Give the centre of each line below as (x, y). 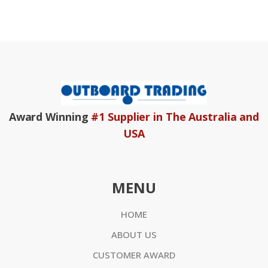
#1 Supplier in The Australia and (175, 116)
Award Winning (50, 116)
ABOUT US (134, 235)
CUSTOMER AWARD (134, 255)
